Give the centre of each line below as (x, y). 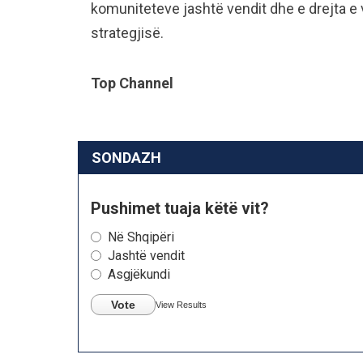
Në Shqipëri (141, 237)
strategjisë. (127, 32)
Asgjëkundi (139, 274)
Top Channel (132, 83)
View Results (181, 304)
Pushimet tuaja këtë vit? (180, 208)
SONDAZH (126, 157)
